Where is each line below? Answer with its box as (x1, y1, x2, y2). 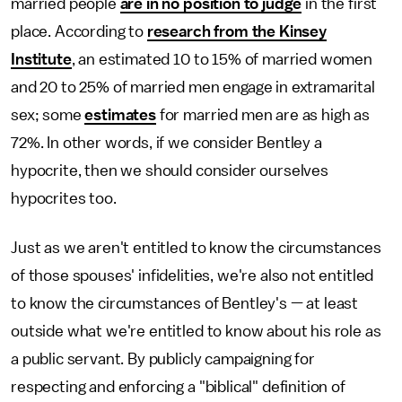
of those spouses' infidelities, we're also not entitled (11, 267, 374, 284)
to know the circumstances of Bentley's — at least (11, 294, 359, 311)
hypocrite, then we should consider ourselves (11, 162, 328, 179)
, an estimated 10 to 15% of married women (71, 50, 373, 67)
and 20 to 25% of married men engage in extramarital (11, 78, 375, 95)
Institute (11, 50, 72, 67)
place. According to (11, 22, 147, 39)
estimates (84, 106, 156, 123)
